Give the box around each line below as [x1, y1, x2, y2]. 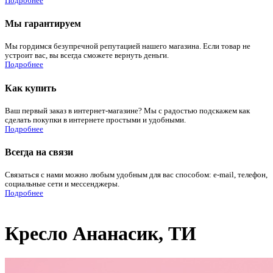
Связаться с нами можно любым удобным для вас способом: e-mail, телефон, [5, 171, 268, 180]
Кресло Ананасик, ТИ [5, 222, 196, 244]
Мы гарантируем [5, 18, 81, 29]
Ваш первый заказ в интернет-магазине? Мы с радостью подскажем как [5, 106, 250, 115]
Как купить [5, 82, 56, 93]
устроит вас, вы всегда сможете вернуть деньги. [5, 51, 169, 60]
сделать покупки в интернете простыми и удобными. [5, 115, 186, 124]
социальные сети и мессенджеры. [5, 180, 119, 189]
